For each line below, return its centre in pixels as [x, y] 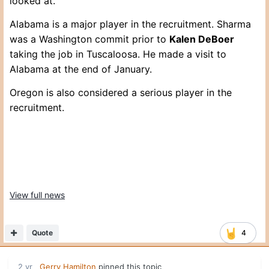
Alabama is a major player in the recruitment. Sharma [130, 24]
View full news [37, 195]
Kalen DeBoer [202, 39]
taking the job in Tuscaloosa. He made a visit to [118, 54]
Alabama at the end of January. [82, 69]
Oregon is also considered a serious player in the [121, 93]
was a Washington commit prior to [89, 39]
